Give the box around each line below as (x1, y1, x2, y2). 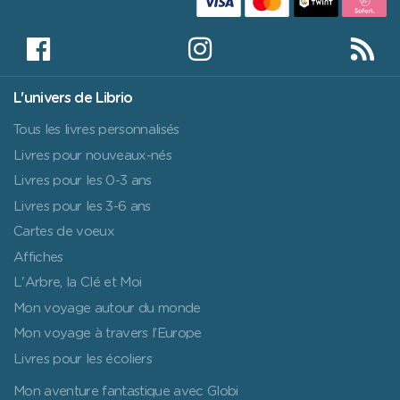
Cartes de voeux (13, 225, 114, 239)
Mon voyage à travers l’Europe (13, 327, 202, 341)
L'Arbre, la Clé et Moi (13, 276, 142, 290)
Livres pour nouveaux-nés (13, 148, 171, 162)
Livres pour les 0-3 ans (13, 174, 152, 188)
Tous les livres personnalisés (13, 123, 179, 137)
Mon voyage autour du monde (13, 301, 201, 315)
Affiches (13, 250, 63, 264)
